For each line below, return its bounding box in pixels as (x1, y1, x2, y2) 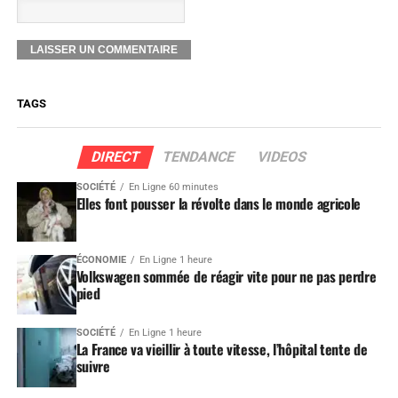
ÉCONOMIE (76, 253, 126, 266)
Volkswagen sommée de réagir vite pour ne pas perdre (76, 265, 377, 287)
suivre (76, 354, 110, 377)
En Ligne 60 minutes (128, 180, 219, 193)
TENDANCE (160, 147, 237, 165)
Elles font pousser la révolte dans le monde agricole (76, 192, 361, 214)
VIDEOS (255, 147, 309, 165)
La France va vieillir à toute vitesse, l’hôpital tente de (76, 338, 368, 360)
